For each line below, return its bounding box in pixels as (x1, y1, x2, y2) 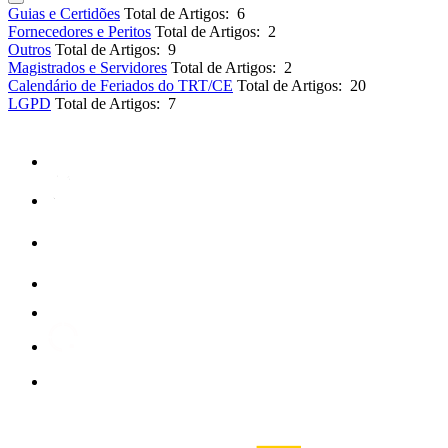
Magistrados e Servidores (8, 59, 167, 76)
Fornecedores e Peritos (8, 23, 151, 40)
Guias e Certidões (8, 5, 120, 22)
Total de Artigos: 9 (55, 41, 176, 58)
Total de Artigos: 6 (124, 5, 245, 22)
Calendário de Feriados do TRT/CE (8, 77, 233, 94)
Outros (8, 41, 51, 58)
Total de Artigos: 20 (237, 77, 366, 94)
